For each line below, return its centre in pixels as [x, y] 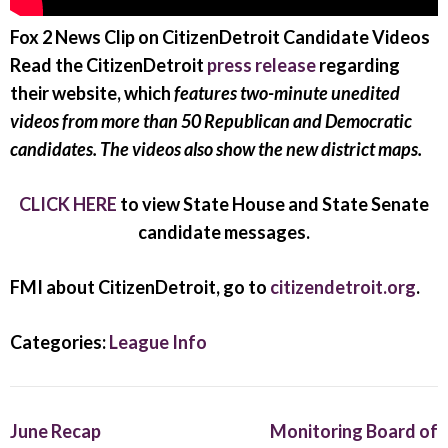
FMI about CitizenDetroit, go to [140, 287]
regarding [358, 65]
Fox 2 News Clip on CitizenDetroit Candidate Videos [220, 37]
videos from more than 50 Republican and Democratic [211, 121]
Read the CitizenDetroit [108, 65]
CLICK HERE [68, 204]
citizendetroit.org [343, 287]
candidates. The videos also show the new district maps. [216, 149]
